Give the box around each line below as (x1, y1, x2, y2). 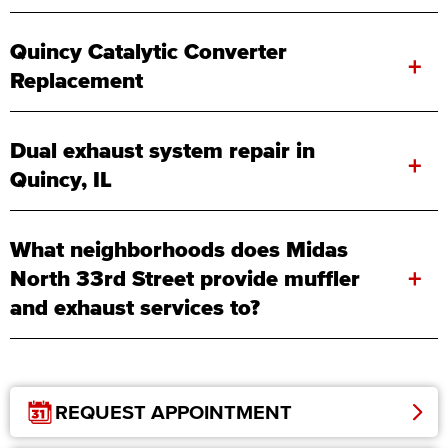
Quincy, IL (10, 167, 112, 192)
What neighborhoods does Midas (10, 237, 348, 262)
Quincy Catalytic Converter (10, 39, 287, 64)
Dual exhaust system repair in (10, 138, 315, 163)
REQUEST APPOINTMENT (55, 401, 292, 424)
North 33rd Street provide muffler (10, 266, 360, 291)
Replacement (10, 68, 143, 93)
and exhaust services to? (10, 295, 260, 320)
